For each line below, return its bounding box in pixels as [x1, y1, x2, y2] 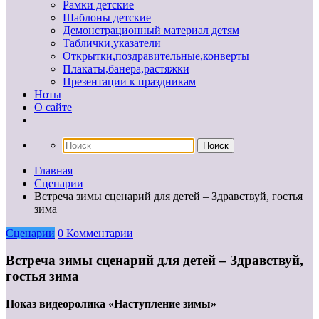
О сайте [34, 100, 72, 113]
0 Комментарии [58, 226, 133, 239]
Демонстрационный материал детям [63, 23, 239, 36]
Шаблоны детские [63, 11, 151, 23]
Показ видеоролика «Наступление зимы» [6, 298, 216, 310]
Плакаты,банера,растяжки [63, 62, 189, 75]
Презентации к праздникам [63, 75, 196, 88]
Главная [34, 164, 73, 177]
